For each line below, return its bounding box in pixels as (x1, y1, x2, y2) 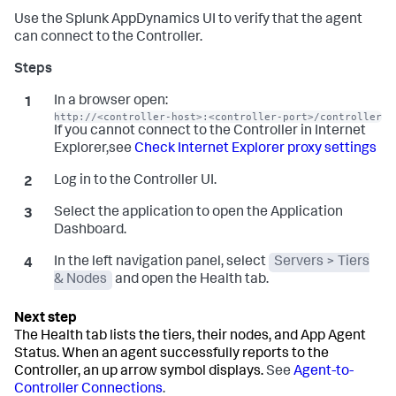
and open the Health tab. (112, 273, 270, 287)
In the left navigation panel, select (53, 255, 269, 270)
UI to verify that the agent (200, 13, 362, 27)
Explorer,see (53, 142, 134, 156)
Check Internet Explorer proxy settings (133, 142, 377, 156)
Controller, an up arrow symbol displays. (14, 365, 266, 379)
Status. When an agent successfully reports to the (14, 347, 329, 362)
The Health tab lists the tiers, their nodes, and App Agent (14, 330, 366, 344)
